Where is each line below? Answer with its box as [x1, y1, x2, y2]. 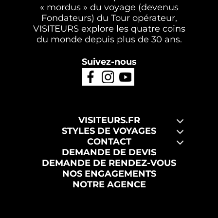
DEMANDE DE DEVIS [62, 147, 156, 158]
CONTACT [87, 136, 131, 147]
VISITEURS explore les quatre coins [33, 23, 185, 34]
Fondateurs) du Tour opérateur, [41, 13, 177, 23]
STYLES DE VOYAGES [62, 126, 156, 136]
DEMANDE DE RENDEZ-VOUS [42, 158, 176, 168]
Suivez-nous [81, 56, 137, 67]
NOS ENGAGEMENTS [62, 168, 156, 179]
